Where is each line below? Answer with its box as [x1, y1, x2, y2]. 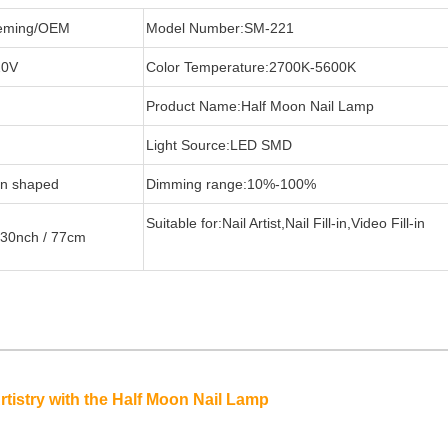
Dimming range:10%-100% [146, 176, 316, 192]
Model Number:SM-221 [146, 20, 294, 36]
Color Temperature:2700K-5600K [146, 59, 356, 75]
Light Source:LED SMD [146, 137, 292, 153]
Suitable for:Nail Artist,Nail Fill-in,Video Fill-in [146, 215, 425, 231]
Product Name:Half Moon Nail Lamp [146, 98, 374, 114]
